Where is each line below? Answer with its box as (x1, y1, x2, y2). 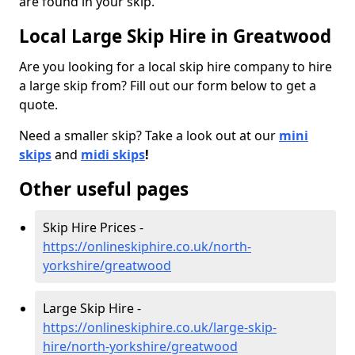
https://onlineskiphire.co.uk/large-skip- (43, 318, 277, 336)
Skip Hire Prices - (43, 218, 143, 236)
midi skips (81, 145, 145, 163)
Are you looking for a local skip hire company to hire (19, 57, 332, 75)
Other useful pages (19, 176, 189, 201)
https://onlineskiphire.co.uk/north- (43, 237, 251, 255)
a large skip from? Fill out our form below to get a (19, 76, 316, 94)
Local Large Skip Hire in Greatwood (19, 23, 331, 48)
